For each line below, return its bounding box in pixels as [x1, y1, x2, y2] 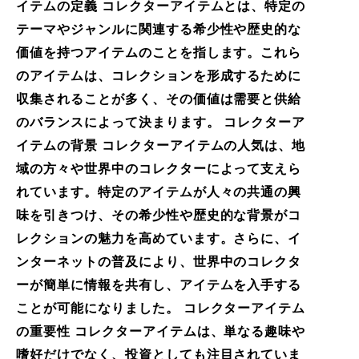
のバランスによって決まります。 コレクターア [16, 115, 306, 129]
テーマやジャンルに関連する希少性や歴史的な [16, 22, 302, 36]
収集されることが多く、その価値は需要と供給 [16, 91, 302, 106]
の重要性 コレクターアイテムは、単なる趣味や [16, 324, 306, 338]
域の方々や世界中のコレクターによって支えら [16, 161, 302, 175]
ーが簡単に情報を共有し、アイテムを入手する [16, 277, 302, 292]
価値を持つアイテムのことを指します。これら [16, 45, 302, 59]
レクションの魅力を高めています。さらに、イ [16, 231, 302, 245]
